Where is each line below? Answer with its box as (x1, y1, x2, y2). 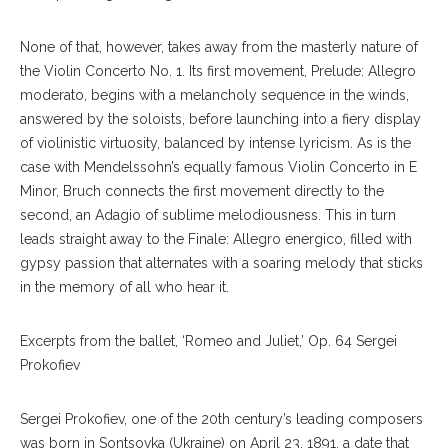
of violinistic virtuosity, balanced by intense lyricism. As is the (20, 134, 411, 151)
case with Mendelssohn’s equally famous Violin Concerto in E (20, 158, 417, 175)
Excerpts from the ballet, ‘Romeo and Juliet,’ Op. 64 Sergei (20, 332, 397, 349)
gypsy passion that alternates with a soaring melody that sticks (20, 254, 423, 271)
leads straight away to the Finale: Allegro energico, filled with (20, 230, 412, 247)
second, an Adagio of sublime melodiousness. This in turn (20, 206, 396, 223)
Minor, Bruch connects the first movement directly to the (20, 182, 384, 199)
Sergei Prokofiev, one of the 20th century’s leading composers (20, 410, 423, 427)
